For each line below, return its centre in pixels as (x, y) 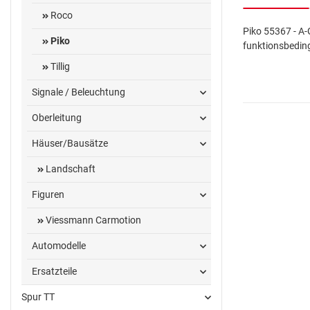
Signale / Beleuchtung (79, 92)
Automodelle (59, 246)
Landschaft (69, 169)
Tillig (59, 67)
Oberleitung (57, 118)
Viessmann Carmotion (92, 220)
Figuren (48, 195)
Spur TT (38, 297)
